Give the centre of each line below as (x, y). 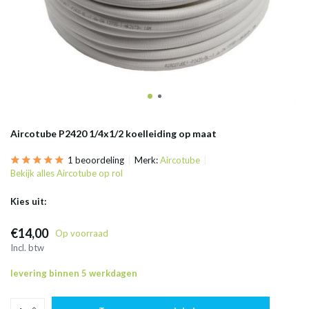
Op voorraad (82, 233)
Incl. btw (27, 248)
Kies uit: (28, 201)
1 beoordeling (96, 160)
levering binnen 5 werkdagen (74, 273)
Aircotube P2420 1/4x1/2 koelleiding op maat (113, 133)
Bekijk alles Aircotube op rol (67, 173)
